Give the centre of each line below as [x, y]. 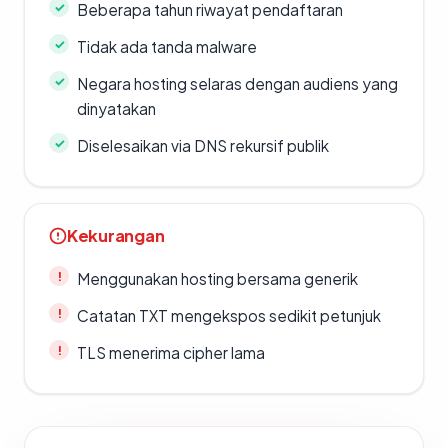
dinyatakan [116, 109]
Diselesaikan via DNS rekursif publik [203, 146]
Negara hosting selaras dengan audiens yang [237, 84]
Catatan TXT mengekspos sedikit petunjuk [229, 316]
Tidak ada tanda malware [167, 47]
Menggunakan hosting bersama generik [217, 279]
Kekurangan [116, 236]
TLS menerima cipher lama [171, 353]
